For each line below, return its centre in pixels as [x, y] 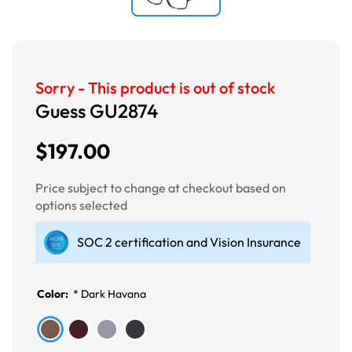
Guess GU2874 [97, 110]
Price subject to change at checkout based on [161, 187]
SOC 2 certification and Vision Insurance [189, 242]
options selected [81, 205]
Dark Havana [114, 293]
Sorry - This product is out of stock [155, 87]
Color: [54, 293]
